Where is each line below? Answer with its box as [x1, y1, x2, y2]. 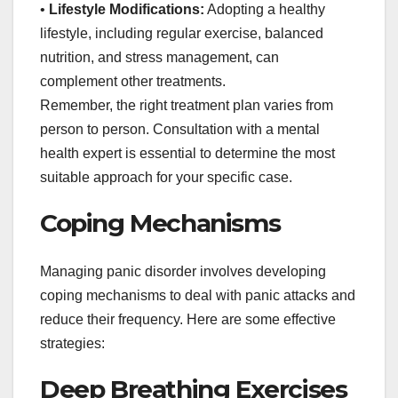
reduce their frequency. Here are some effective [40, 311, 336, 327]
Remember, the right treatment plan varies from [40, 98, 333, 114]
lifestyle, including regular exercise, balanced [40, 26, 323, 42]
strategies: [40, 335, 105, 351]
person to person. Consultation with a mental [40, 122, 320, 138]
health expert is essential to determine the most [40, 146, 335, 162]
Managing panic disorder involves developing [40, 263, 326, 279]
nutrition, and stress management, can [40, 50, 279, 66]
